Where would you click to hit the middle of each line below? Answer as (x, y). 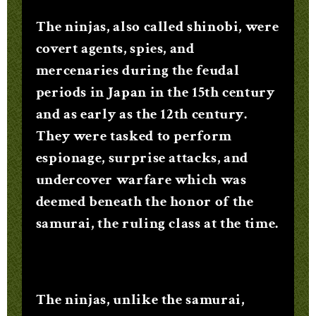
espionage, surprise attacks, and (142, 158)
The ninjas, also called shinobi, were (157, 27)
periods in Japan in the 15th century (155, 92)
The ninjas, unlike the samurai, (140, 300)
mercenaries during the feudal (138, 71)
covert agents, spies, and (115, 49)
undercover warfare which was (141, 180)
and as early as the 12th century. (141, 114)
